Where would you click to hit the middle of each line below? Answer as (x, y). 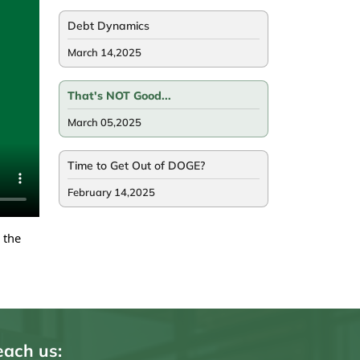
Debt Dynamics (108, 26)
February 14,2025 (111, 192)
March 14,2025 (104, 53)
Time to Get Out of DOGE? (136, 166)
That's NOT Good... (119, 96)
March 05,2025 (104, 123)
